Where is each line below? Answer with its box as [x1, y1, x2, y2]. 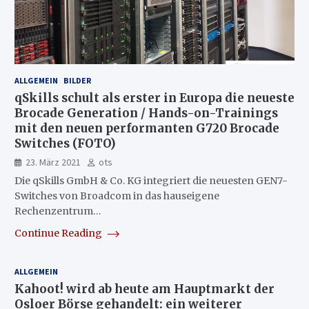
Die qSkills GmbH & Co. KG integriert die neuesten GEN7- [14, 174, 288, 187]
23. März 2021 [25, 155, 81, 168]
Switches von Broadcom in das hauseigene [14, 189, 219, 202]
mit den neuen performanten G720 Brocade [14, 120, 279, 136]
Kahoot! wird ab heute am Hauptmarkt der [14, 281, 275, 297]
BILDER [63, 74, 91, 86]
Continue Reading [14, 226, 104, 239]
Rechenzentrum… [14, 204, 101, 217]
